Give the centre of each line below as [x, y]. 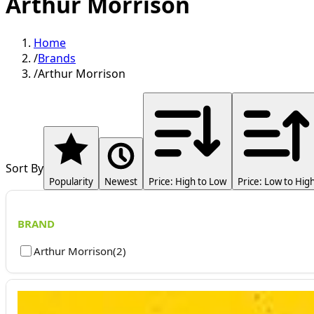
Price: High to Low [187, 181]
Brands [57, 58]
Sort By [25, 168]
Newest [121, 181]
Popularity [71, 181]
